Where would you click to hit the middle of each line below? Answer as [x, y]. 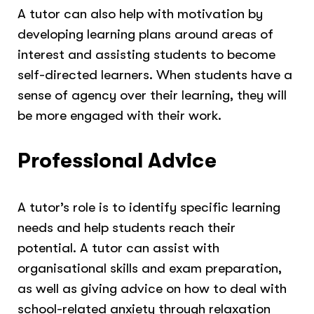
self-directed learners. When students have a [155, 74]
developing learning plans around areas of [146, 34]
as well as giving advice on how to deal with [152, 288]
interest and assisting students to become [147, 54]
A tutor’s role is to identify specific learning [149, 207]
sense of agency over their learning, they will [152, 95]
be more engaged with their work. [120, 115]
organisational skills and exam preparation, [150, 268]
